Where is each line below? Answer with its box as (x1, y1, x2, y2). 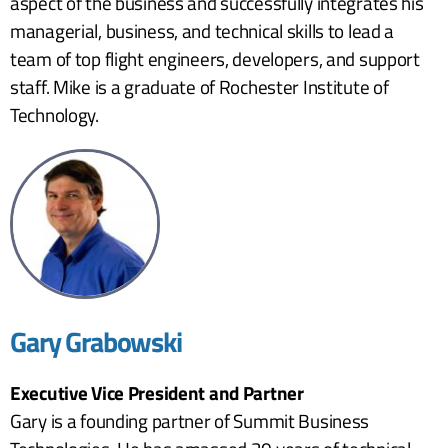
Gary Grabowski (10, 319, 182, 363)
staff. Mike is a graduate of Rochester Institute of (10, 71, 389, 101)
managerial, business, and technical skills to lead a (10, 15, 395, 45)
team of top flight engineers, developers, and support (10, 43, 420, 73)
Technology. (10, 99, 99, 129)
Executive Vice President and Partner (10, 377, 304, 407)
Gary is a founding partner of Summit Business (10, 405, 370, 435)
